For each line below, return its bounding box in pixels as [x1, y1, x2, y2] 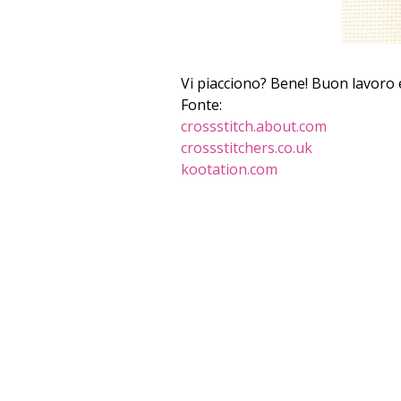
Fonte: [181, 94, 222, 115]
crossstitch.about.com [181, 115, 327, 136]
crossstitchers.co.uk [181, 137, 312, 158]
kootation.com [181, 158, 277, 179]
